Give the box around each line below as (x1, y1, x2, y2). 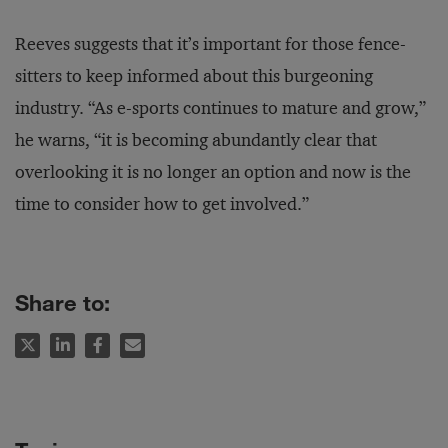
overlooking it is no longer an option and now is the (15, 161, 411, 184)
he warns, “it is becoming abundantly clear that (15, 129, 377, 152)
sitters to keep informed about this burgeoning (15, 65, 373, 88)
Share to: (15, 289, 116, 317)
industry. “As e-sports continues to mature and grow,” (15, 97, 426, 120)
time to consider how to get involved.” (15, 193, 309, 216)
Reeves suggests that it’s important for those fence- (15, 33, 406, 56)
